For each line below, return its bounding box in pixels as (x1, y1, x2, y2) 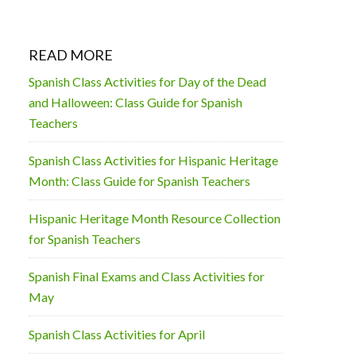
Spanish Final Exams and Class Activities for (29, 269, 265, 284)
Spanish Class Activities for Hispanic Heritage (29, 153, 278, 168)
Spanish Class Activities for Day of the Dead (29, 74, 266, 89)
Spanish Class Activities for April (29, 327, 205, 342)
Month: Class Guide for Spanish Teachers (29, 173, 250, 188)
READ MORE (29, 46, 113, 64)
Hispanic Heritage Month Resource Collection (29, 211, 281, 226)
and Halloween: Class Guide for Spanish (29, 95, 242, 110)
